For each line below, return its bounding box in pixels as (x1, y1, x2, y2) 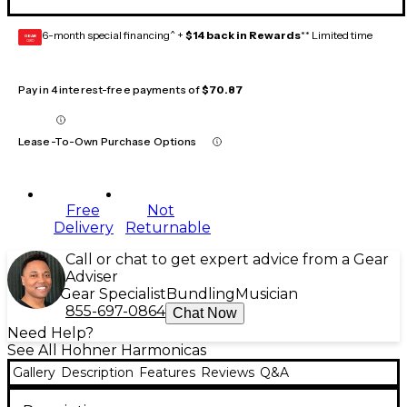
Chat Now (173, 305, 237, 322)
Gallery (13, 364, 55, 382)
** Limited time (301, 28, 372, 43)
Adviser (65, 268, 118, 286)
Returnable (125, 219, 211, 237)
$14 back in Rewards (185, 28, 301, 43)
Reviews (201, 364, 254, 382)
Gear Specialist (60, 285, 166, 303)
